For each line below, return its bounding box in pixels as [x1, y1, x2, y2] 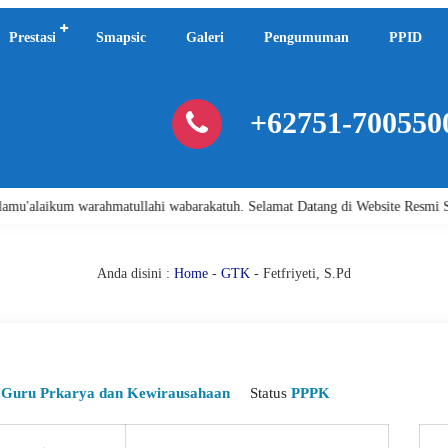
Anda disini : [97, 266, 170, 281]
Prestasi [9, 30, 56, 45]
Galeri [186, 30, 224, 45]
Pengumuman [264, 30, 349, 45]
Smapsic [96, 30, 146, 45]
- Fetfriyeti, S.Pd [250, 266, 351, 281]
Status [249, 385, 291, 401]
